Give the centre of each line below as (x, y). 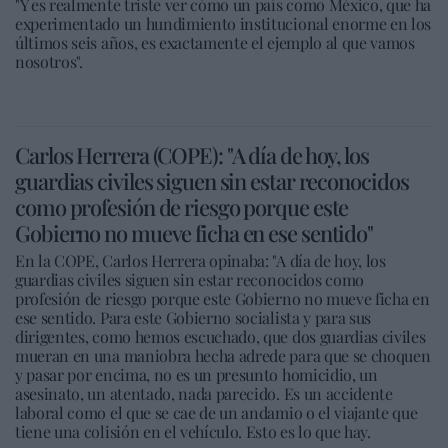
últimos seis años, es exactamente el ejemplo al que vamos (215, 42)
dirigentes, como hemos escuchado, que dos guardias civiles (220, 336)
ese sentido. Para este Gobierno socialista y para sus (193, 317)
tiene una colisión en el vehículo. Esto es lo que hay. (193, 431)
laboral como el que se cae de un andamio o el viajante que (216, 412)
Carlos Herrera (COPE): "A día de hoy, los (192, 155)
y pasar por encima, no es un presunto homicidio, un (196, 374)
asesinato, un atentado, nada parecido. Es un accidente (204, 393)
